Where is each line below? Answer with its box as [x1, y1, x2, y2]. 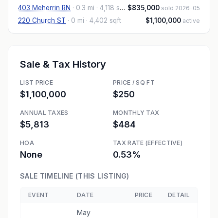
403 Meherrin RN [18, 4, 71, 12]
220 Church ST [18, 17, 66, 24]
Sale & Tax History [20, 58, 106, 70]
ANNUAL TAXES [20, 109, 69, 116]
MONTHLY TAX [113, 109, 160, 116]
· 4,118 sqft [94, 4, 120, 12]
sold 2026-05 [161, 4, 200, 12]
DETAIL [168, 191, 190, 199]
